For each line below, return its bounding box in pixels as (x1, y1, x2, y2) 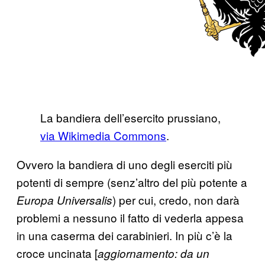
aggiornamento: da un (98, 245, 209, 261)
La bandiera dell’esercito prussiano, (40, 109, 221, 125)
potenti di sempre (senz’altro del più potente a (17, 173, 247, 190)
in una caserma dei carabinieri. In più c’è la (17, 227, 232, 243)
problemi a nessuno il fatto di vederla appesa (17, 209, 244, 225)
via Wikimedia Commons (40, 127, 166, 143)
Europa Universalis (17, 192, 112, 208)
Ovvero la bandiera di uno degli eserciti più (17, 156, 232, 172)
